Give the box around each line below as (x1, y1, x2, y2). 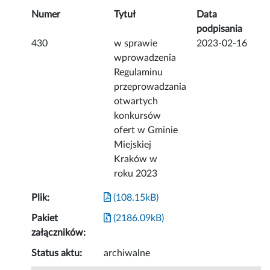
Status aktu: (31, 248, 83, 259)
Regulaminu (114, 67, 163, 78)
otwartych (114, 96, 159, 107)
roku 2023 (114, 169, 158, 179)
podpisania (196, 24, 243, 34)
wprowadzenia (114, 53, 177, 63)
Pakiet (31, 213, 58, 224)
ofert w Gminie (114, 125, 178, 136)
